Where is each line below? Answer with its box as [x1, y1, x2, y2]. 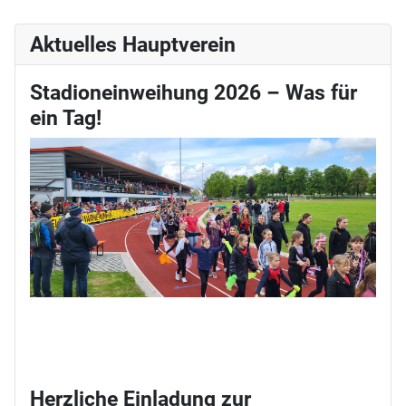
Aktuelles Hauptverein [30, 31, 236, 57]
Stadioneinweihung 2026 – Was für [30, 79, 357, 105]
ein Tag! [30, 104, 101, 130]
